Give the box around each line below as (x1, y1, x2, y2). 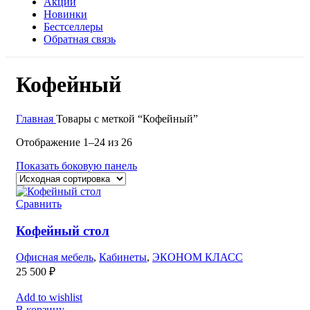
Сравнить (16, 197, 62, 210)
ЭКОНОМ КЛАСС (152, 251, 243, 264)
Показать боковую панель (16, 159, 137, 172)
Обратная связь (44, 33, 116, 45)
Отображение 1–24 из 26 (16, 136, 132, 148)
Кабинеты (99, 251, 147, 264)
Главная (16, 112, 56, 125)
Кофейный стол (16, 223, 109, 238)
